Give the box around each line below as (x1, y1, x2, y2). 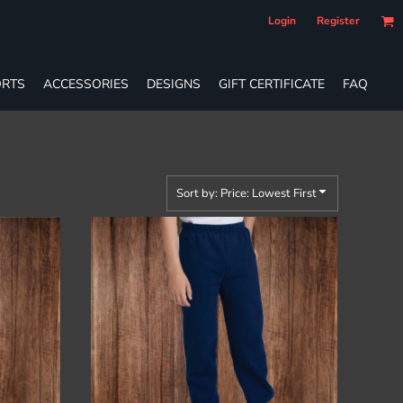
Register (317, 13, 360, 28)
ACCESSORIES (43, 75, 129, 93)
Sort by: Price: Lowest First (176, 185, 317, 201)
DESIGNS (147, 75, 201, 93)
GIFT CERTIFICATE (219, 75, 325, 93)
